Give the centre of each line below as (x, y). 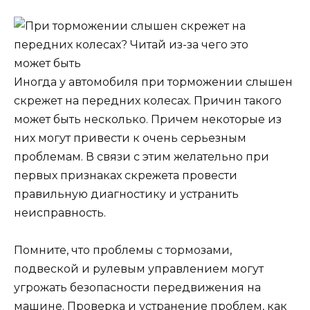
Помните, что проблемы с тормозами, (123, 250)
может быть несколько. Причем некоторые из (148, 119)
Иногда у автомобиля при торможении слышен (153, 82)
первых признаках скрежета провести (126, 175)
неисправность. (60, 212)
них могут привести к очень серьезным (130, 138)
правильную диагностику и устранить (126, 194)
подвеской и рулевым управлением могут (139, 268)
